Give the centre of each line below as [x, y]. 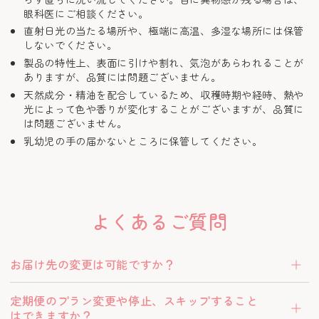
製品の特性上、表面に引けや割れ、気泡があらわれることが [164, 63]
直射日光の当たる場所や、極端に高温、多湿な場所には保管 [164, 31]
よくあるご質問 [159, 221]
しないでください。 [70, 45]
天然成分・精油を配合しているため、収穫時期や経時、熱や [164, 94]
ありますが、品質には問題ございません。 [122, 77]
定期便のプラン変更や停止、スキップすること [134, 300]
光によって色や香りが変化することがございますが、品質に [164, 108]
